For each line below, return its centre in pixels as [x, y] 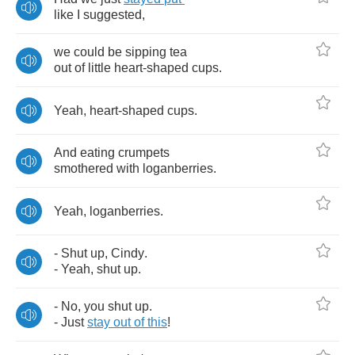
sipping [146, 52]
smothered [84, 168]
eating [97, 153]
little [99, 68]
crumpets [144, 153]
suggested [113, 15]
